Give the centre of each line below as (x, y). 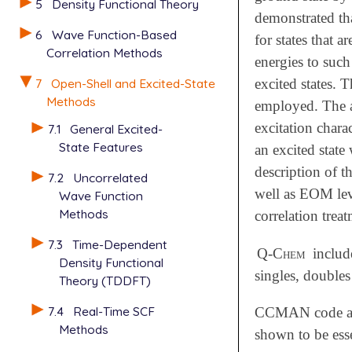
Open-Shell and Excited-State (134, 83)
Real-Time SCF (114, 311)
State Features (101, 147)
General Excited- (116, 129)
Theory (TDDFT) (104, 280)
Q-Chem (282, 253)
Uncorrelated (110, 178)
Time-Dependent (119, 244)
